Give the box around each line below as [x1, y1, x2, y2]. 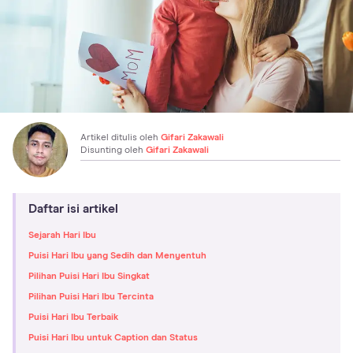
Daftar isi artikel [28, 202, 118, 215]
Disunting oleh [80, 145, 146, 155]
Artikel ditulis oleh [80, 132, 161, 143]
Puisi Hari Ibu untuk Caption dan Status [28, 333, 198, 343]
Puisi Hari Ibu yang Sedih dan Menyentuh [28, 251, 206, 261]
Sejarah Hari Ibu [28, 230, 96, 240]
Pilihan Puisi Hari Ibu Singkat [28, 271, 150, 281]
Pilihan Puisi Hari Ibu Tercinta [28, 292, 154, 302]
